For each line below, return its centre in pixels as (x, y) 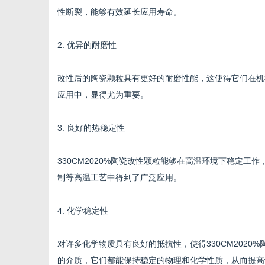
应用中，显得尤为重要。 (103, 95)
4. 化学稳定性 (83, 211)
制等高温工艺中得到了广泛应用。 (119, 177)
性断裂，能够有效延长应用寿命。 (119, 12)
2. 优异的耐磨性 (87, 45)
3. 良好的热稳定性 (91, 128)
